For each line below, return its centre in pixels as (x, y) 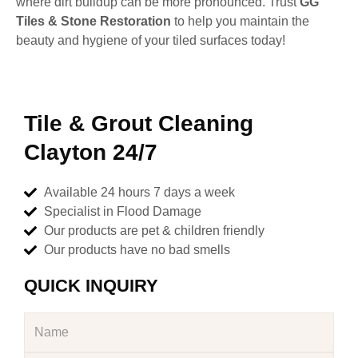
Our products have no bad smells (137, 249)
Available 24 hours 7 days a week (139, 192)
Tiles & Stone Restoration (93, 21)
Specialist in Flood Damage (123, 211)
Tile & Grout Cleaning (139, 123)
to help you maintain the (240, 21)
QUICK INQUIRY (91, 285)
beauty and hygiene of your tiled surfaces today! (151, 40)
